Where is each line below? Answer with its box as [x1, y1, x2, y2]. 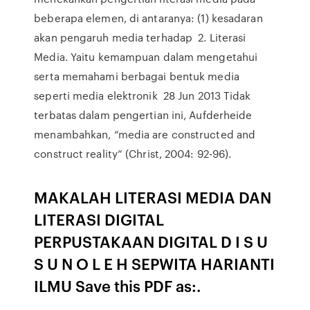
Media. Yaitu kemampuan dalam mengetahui [34, 49, 258, 64]
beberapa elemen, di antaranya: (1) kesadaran [34, 10, 263, 26]
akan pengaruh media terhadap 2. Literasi [34, 30, 246, 45]
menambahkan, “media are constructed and [34, 127, 256, 142]
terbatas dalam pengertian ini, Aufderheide [34, 107, 253, 122]
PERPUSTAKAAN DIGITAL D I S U [34, 230, 268, 252]
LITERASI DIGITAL [34, 208, 165, 230]
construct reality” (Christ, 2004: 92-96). [34, 146, 232, 161]
